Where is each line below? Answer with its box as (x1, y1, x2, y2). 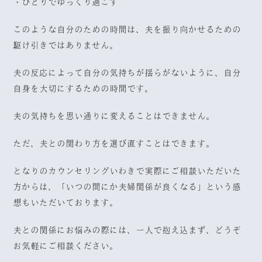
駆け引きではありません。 (13, 41, 119, 50)
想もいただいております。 (13, 198, 119, 208)
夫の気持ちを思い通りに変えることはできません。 (13, 112, 215, 121)
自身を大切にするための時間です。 (13, 84, 154, 94)
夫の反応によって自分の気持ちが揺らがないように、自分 (13, 68, 242, 78)
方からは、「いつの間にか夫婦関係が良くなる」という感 (13, 182, 242, 192)
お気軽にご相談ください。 (13, 242, 119, 251)
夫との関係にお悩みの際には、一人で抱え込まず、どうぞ (13, 226, 242, 235)
